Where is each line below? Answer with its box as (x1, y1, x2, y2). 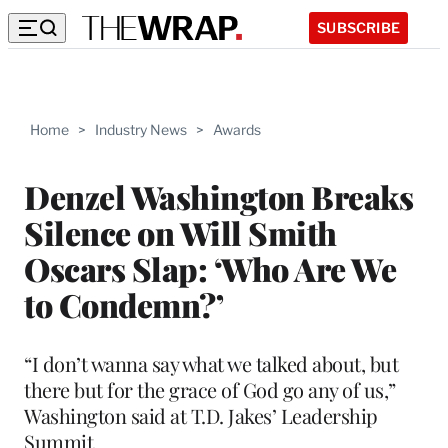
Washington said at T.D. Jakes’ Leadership (24, 401, 378, 429)
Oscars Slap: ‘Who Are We (24, 246, 396, 290)
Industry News (95, 121, 187, 138)
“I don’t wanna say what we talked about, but (24, 349, 398, 377)
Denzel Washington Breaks (24, 174, 413, 218)
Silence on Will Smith (24, 210, 337, 254)
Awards (213, 121, 261, 138)
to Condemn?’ (24, 282, 223, 326)
